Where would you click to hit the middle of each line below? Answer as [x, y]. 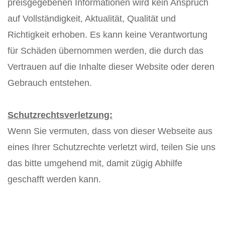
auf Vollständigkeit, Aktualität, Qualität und [92, 19]
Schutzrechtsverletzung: [60, 115]
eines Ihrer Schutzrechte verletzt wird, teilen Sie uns [111, 147]
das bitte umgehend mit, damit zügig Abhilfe [95, 163]
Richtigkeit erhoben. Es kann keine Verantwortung [107, 35]
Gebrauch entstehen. [50, 83]
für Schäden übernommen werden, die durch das [105, 51]
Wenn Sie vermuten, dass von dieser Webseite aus [110, 131]
